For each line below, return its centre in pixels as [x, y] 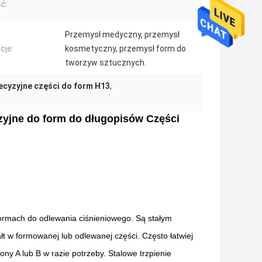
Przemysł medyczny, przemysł [122, 35]
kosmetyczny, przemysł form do [125, 49]
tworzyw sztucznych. [106, 63]
